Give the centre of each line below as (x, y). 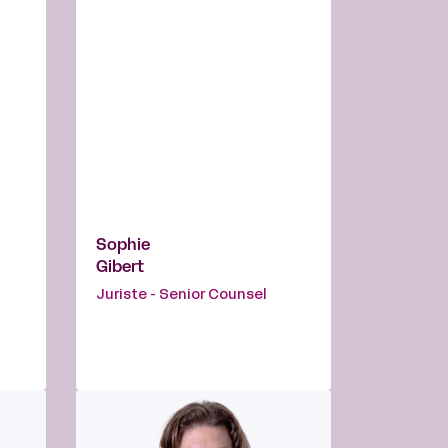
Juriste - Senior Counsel (181, 296)
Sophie (123, 246)
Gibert (120, 268)
